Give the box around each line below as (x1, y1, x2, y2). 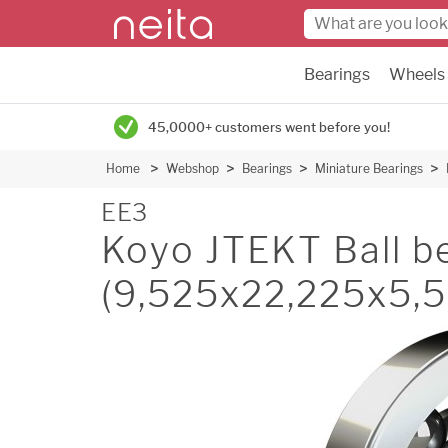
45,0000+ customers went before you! (148, 119, 390, 135)
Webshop (166, 161, 219, 176)
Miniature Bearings (315, 161, 423, 176)
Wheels (389, 65, 445, 84)
